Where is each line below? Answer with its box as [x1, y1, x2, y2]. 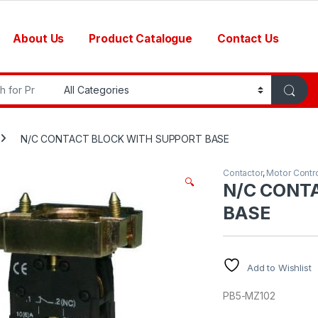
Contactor [223, 167, 263, 178]
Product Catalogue [89, 31, 192, 45]
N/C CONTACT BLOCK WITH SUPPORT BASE [21, 132, 230, 145]
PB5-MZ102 [223, 289, 275, 302]
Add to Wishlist [246, 261, 312, 273]
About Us [13, 31, 65, 45]
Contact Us [216, 31, 279, 45]
